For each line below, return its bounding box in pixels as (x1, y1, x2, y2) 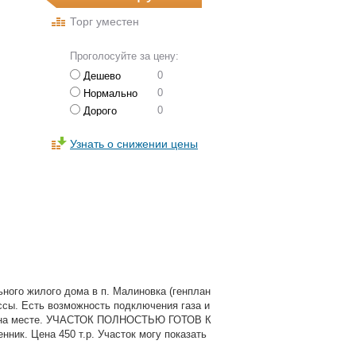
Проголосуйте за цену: (70, 50, 179, 62)
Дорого (80, 105, 117, 117)
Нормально (80, 87, 137, 99)
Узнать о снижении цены (70, 137, 198, 150)
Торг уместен (70, 15, 139, 28)
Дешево (80, 70, 121, 82)
